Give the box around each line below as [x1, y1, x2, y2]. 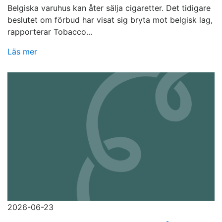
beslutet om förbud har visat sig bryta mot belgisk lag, [7, 15, 213, 25]
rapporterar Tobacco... [7, 27, 92, 37]
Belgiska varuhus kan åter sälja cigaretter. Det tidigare [7, 3, 211, 13]
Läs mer [7, 47, 37, 57]
